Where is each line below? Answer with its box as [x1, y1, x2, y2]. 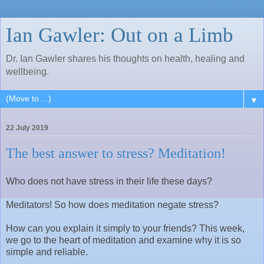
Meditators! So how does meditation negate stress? [6, 199, 219, 210]
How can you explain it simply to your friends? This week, [6, 223, 245, 233]
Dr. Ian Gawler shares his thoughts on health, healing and [6, 54, 245, 64]
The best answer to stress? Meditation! [6, 145, 226, 161]
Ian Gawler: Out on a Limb [6, 24, 233, 46]
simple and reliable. [6, 246, 88, 257]
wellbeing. [6, 67, 49, 77]
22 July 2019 [6, 124, 48, 133]
